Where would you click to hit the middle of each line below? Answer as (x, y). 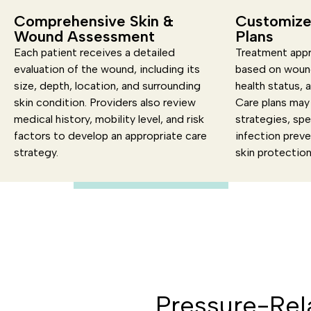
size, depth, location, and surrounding (107, 86)
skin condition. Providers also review (105, 102)
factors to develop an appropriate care (110, 136)
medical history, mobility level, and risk (109, 119)
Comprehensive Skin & (94, 21)
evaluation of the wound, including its (107, 69)
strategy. (36, 152)
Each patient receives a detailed (94, 52)
